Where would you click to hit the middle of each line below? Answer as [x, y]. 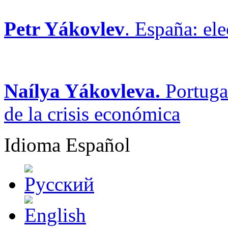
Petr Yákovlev [64, 28]
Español [98, 145]
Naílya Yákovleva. [82, 91]
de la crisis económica [92, 113]
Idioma [35, 145]
